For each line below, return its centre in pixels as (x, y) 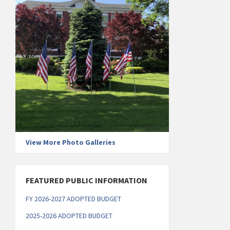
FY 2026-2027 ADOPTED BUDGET (73, 198)
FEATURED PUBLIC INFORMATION (87, 180)
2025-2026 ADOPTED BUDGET (69, 215)
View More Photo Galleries (71, 142)
